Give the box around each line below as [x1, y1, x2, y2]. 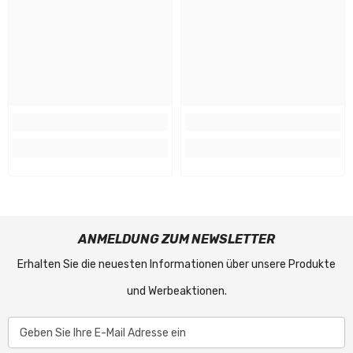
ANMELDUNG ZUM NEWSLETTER [78, 231, 275, 247]
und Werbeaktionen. [126, 284, 227, 298]
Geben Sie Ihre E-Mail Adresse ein [20, 325, 186, 340]
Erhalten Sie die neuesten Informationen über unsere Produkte [17, 257, 336, 271]
